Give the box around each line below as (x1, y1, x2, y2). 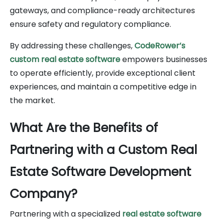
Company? (10, 185, 77, 202)
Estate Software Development (10, 163, 191, 180)
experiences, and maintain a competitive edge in (10, 81, 197, 92)
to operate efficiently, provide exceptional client (10, 67, 196, 79)
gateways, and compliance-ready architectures (10, 4, 195, 16)
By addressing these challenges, (10, 40, 134, 51)
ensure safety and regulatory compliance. (10, 18, 171, 30)
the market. (10, 94, 55, 106)
